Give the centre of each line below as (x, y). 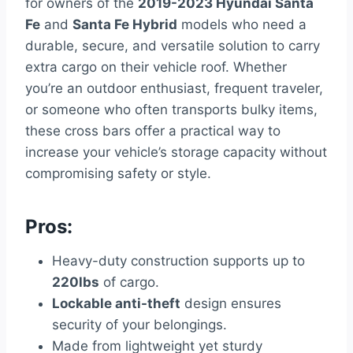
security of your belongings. (139, 325)
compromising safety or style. (118, 174)
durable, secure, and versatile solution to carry (173, 46)
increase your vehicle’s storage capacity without (176, 152)
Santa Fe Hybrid (125, 25)
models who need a (242, 25)
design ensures (231, 304)
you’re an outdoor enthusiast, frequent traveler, (174, 89)
